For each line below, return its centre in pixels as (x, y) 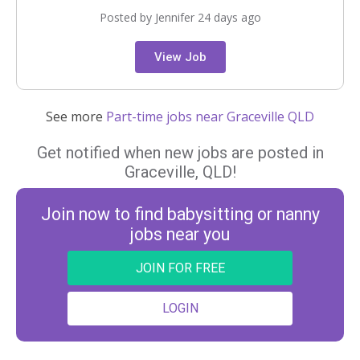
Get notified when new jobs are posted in (180, 153)
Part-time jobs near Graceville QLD (210, 117)
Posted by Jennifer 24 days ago (180, 17)
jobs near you (180, 234)
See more (76, 117)
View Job (180, 57)
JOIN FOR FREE (180, 268)
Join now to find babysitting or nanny (180, 214)
